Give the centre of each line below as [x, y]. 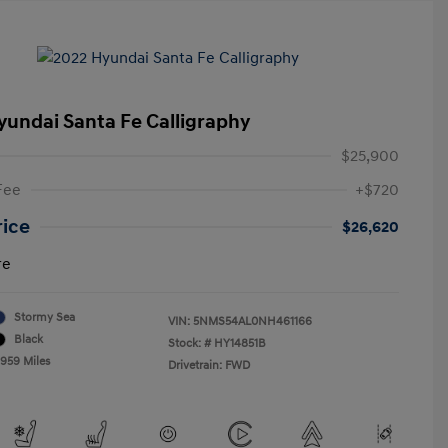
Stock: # [189, 343]
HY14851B [240, 343]
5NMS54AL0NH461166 [252, 321]
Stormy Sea [44, 317]
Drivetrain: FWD [209, 365]
